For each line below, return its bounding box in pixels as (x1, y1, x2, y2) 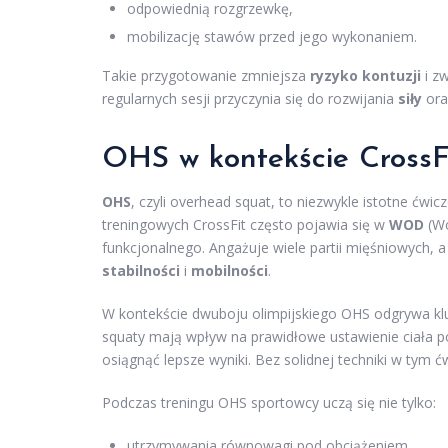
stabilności (102, 261, 180, 281)
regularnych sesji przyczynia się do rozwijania (102, 89, 398, 109)
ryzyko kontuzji (310, 66, 421, 86)
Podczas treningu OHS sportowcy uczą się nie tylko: (102, 393, 436, 413)
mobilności (191, 261, 268, 281)
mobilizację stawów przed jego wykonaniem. (127, 27, 417, 47)
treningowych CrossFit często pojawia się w (102, 215, 389, 235)
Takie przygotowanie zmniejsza (102, 66, 310, 86)
